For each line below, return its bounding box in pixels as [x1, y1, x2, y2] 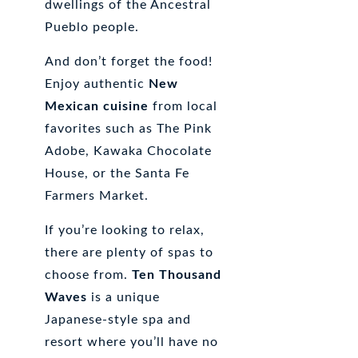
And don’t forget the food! [45, 54, 213, 68]
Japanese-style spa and [45, 312, 192, 326]
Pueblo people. [45, 20, 140, 34]
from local [153, 99, 218, 113]
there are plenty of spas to [45, 245, 214, 259]
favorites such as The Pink [45, 121, 213, 135]
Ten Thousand [132, 268, 222, 281]
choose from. [45, 268, 133, 281]
